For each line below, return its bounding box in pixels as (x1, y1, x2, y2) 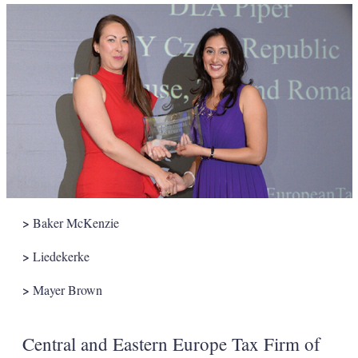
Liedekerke (29, 247, 89, 265)
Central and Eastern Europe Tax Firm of (22, 331, 320, 356)
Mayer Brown (29, 280, 102, 298)
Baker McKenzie (29, 213, 119, 231)
